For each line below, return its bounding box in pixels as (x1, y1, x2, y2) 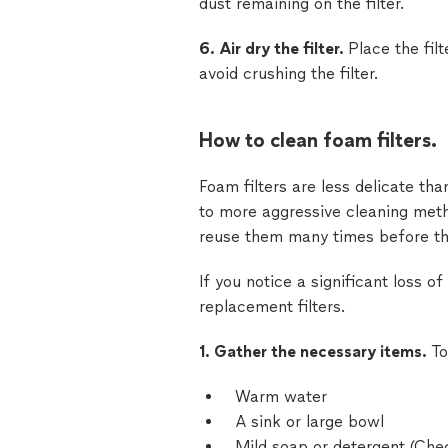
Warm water (235, 387, 327, 406)
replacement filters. (199, 297, 345, 316)
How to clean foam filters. (199, 128, 437, 152)
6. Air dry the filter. (199, 39, 348, 58)
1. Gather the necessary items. (199, 342, 431, 361)
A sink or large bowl (235, 412, 384, 431)
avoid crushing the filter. (199, 64, 378, 83)
